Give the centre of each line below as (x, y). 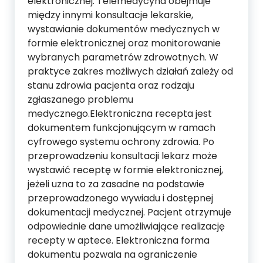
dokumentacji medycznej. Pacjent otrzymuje (129, 212)
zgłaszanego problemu (80, 100)
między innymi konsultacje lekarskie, (110, 15)
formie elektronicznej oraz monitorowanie (124, 43)
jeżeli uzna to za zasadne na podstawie (116, 184)
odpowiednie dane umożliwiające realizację (126, 226)
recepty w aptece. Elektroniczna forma (119, 240)
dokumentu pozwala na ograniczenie (112, 254)
